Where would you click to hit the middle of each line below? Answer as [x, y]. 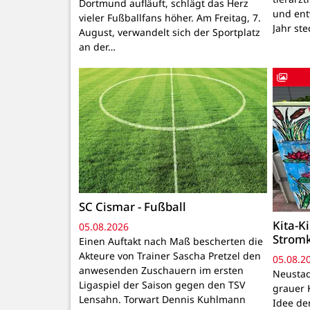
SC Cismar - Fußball [133, 207]
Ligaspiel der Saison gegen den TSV [162, 285]
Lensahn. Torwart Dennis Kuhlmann [162, 300]
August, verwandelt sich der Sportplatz [170, 33]
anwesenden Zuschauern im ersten [161, 271]
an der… [97, 47]
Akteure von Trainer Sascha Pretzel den [170, 256]
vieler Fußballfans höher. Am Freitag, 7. [170, 18]
